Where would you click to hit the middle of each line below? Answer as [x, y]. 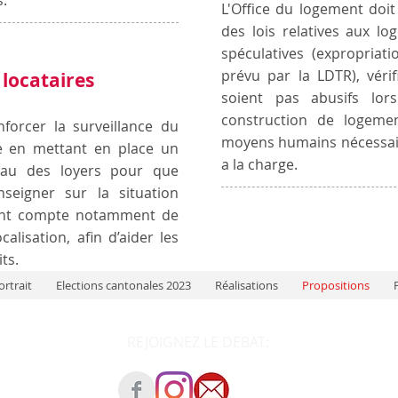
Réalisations [246, 285]
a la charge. [259, 164]
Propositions [335, 285]
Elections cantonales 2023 [123, 285]
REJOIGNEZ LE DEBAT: [200, 342]
